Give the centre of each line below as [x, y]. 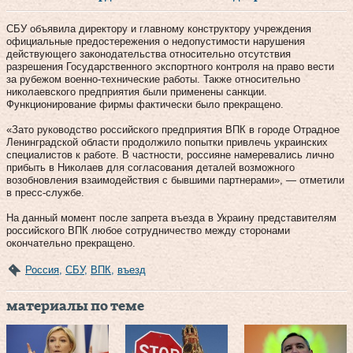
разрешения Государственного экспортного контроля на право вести [170, 66]
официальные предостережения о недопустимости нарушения [156, 41]
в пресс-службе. [45, 192]
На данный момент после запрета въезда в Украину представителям [171, 217]
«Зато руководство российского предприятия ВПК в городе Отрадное [173, 129]
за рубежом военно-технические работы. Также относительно [153, 79]
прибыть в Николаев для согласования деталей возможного [150, 167]
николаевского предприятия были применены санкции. [137, 91]
